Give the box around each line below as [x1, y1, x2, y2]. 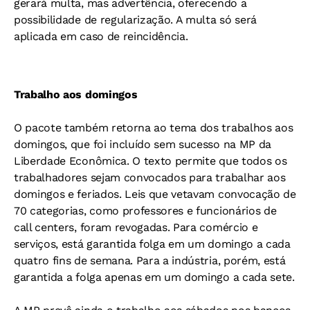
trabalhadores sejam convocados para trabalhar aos [14, 171, 286, 185]
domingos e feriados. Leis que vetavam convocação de [14, 188, 296, 201]
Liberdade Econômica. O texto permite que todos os [14, 154, 287, 168]
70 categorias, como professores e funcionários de [14, 204, 277, 218]
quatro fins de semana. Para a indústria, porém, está [14, 254, 286, 268]
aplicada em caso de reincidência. [14, 30, 188, 44]
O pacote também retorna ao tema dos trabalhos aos [14, 121, 293, 135]
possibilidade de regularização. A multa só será [14, 13, 257, 27]
